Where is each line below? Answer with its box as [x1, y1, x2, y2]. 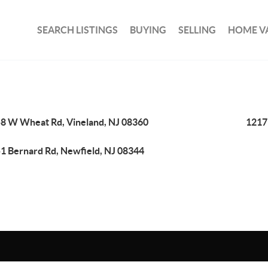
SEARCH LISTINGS [37, 24, 118, 35]
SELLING [178, 24, 217, 35]
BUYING [130, 24, 167, 35]
